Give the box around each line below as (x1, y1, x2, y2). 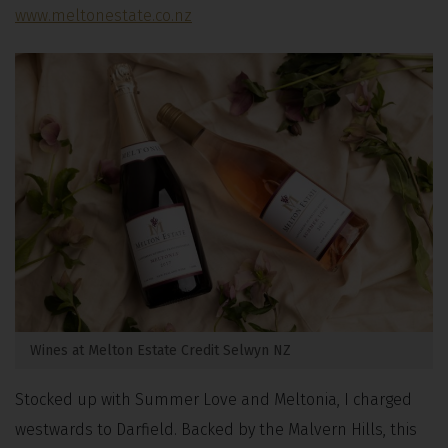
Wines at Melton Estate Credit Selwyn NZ (30, 341, 291, 359)
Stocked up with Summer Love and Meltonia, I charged (15, 389, 412, 409)
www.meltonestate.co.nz (15, 6, 192, 26)
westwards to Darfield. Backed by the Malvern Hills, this (15, 419, 417, 439)
